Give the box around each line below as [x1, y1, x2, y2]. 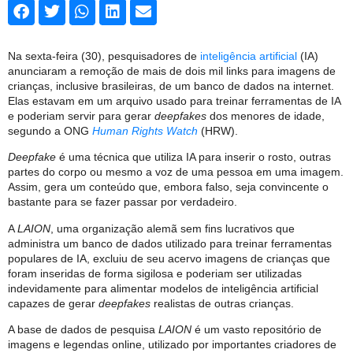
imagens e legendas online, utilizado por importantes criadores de [8, 338, 336, 351]
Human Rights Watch [92, 124, 198, 137]
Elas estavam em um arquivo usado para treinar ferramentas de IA [8, 94, 340, 107]
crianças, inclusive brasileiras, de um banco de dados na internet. [8, 79, 334, 92]
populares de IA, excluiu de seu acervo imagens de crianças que [8, 251, 330, 265]
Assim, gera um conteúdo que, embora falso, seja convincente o [8, 180, 329, 194]
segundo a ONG [8, 124, 92, 137]
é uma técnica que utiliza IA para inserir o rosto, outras [56, 150, 331, 164]
